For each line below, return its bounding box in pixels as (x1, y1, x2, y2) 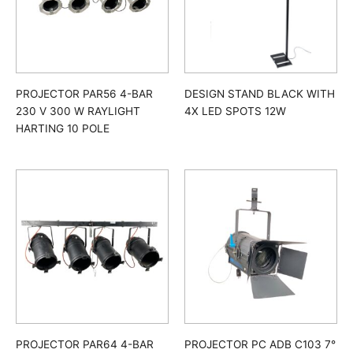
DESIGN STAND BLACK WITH (184, 87, 335, 100)
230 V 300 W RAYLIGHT (16, 104, 140, 117)
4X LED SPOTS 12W (184, 104, 286, 117)
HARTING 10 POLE (16, 121, 110, 135)
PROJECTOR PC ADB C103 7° (184, 338, 336, 351)
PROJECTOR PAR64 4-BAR (16, 338, 154, 351)
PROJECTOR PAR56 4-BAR (16, 87, 153, 100)
